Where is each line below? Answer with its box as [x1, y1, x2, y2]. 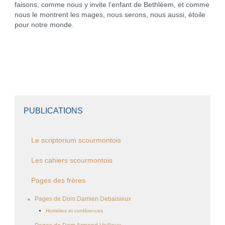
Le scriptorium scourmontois [31, 136, 121, 144]
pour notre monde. [14, 21, 74, 29]
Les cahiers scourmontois [31, 156, 113, 164]
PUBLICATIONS [23, 105, 83, 115]
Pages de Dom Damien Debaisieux [34, 195, 131, 202]
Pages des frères [31, 176, 85, 184]
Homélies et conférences [45, 207, 103, 213]
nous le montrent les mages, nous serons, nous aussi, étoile [14, 11, 205, 19]
